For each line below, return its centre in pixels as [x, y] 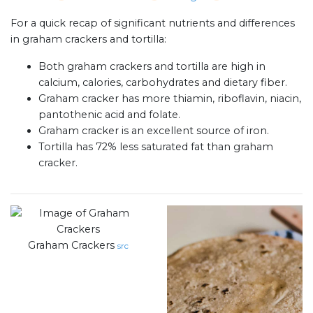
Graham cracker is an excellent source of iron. [154, 131]
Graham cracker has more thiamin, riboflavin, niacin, [170, 99]
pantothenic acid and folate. [109, 115]
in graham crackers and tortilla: [88, 39]
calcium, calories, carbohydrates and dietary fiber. [163, 83]
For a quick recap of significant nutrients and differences [153, 23]
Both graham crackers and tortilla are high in [152, 67]
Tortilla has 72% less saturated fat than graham [156, 147]
